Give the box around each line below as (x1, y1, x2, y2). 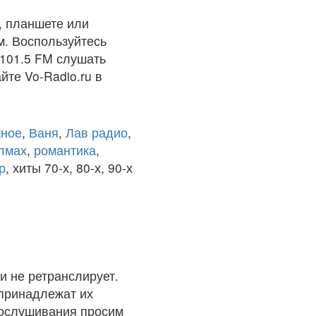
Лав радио (66, 123, 128, 141)
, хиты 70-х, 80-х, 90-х (6, 159, 133, 176)
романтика (34, 141, 96, 159)
